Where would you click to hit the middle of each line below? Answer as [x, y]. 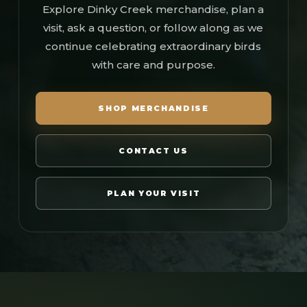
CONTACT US [153, 150]
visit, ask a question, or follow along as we [153, 28]
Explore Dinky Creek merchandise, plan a [153, 9]
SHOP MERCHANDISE [153, 108]
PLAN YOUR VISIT [153, 193]
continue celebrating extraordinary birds [153, 46]
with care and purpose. [153, 65]
